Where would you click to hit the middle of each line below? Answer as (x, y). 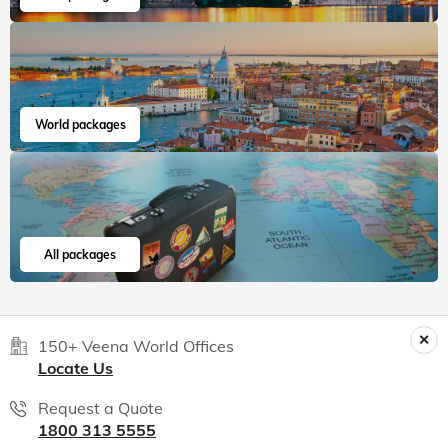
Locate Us (75, 368)
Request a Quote (100, 408)
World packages (80, 125)
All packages (80, 255)
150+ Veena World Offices (136, 346)
